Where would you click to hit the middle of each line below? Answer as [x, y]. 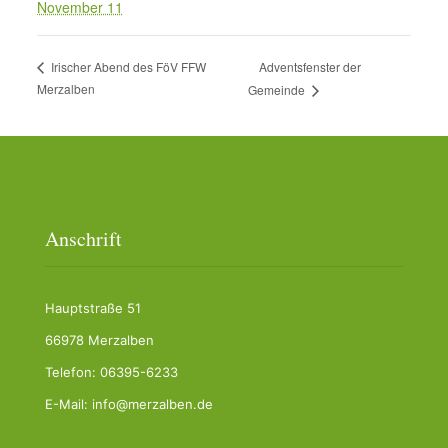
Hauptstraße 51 [93, 308]
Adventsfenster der [309, 66]
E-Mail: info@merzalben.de [129, 404]
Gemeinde [277, 90]
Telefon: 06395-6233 [111, 372]
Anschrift [83, 239]
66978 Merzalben [99, 340]
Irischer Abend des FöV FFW [126, 67]
